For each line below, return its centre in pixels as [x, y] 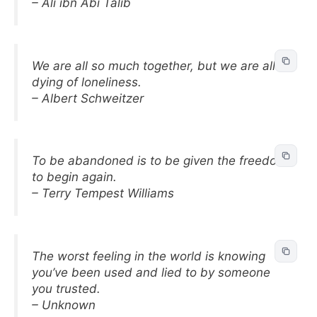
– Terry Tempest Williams [103, 193]
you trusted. [66, 288]
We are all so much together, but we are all [154, 65]
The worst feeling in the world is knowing [149, 256]
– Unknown [64, 305]
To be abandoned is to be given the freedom [160, 161]
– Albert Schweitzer [88, 98]
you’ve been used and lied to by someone [151, 272]
